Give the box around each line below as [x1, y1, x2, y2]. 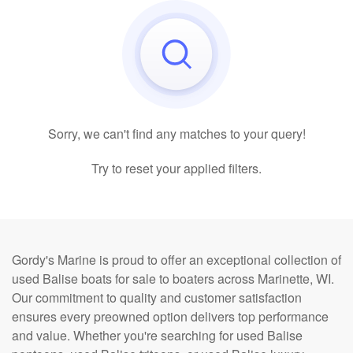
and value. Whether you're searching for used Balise [12, 326, 303, 344]
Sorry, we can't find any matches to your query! [47, 124, 306, 143]
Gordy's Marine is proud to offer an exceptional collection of [12, 251, 341, 269]
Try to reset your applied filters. [91, 159, 262, 177]
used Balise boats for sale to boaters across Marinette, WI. [12, 269, 334, 288]
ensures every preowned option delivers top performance [12, 307, 329, 325]
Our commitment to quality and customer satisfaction [12, 288, 302, 307]
